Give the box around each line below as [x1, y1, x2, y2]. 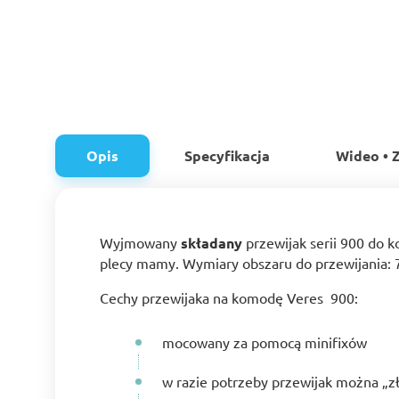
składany [181, 233, 242, 253]
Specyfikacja [184, 146, 270, 166]
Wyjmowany [100, 233, 181, 252]
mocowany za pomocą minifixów [162, 333, 367, 352]
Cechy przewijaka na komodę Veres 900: [100, 289, 358, 307]
